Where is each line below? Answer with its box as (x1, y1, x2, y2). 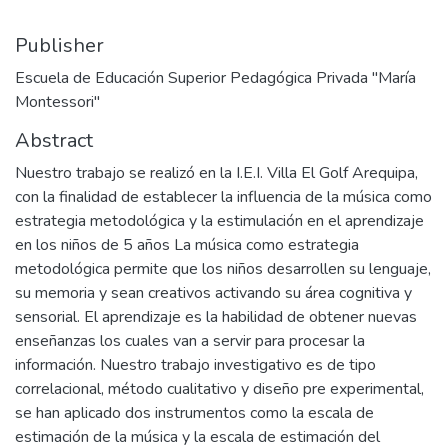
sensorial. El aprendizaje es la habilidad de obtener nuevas (15, 305, 417, 328)
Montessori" (15, 90, 100, 113)
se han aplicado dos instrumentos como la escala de (15, 401, 374, 424)
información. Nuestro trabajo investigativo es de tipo (15, 353, 376, 376)
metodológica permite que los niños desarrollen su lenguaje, (15, 257, 431, 280)
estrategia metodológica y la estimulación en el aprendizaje (15, 209, 424, 232)
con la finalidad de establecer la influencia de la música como (15, 185, 432, 208)
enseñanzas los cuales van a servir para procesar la (15, 329, 365, 352)
